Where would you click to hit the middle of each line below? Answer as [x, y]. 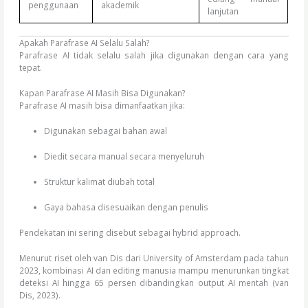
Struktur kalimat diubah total [99, 181]
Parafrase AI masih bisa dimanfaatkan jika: [102, 105]
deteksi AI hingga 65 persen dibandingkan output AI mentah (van [154, 282]
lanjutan [223, 11]
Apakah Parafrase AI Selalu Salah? [85, 42]
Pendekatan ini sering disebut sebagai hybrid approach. [130, 232]
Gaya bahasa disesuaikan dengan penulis [126, 207]
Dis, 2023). [40, 295]
